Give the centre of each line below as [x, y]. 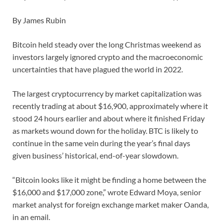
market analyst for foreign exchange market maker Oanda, [111, 205]
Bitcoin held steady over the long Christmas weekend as [107, 45]
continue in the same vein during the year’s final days [101, 143]
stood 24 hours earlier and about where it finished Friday [109, 118]
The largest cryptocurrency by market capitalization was [107, 94]
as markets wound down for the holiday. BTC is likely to [105, 131]
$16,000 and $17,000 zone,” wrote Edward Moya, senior [107, 192]
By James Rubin [39, 20]
